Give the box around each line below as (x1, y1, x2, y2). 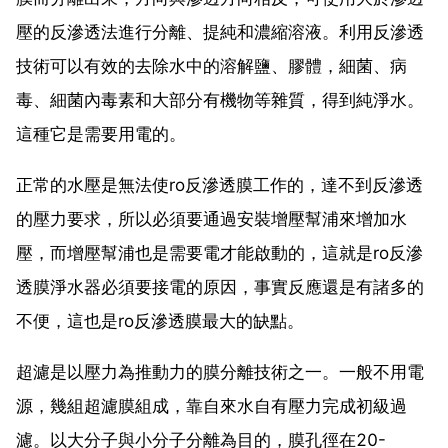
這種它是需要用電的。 (16, 123, 186, 144)
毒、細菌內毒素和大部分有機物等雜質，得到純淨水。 (16, 89, 424, 110)
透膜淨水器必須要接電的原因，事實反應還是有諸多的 (16, 276, 424, 297)
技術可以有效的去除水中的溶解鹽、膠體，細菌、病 (16, 55, 407, 76)
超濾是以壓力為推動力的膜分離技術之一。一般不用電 (16, 361, 424, 382)
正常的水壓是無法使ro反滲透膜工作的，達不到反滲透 (16, 174, 423, 195)
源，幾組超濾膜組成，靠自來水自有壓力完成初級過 (16, 395, 407, 416)
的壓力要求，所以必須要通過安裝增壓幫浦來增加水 (16, 208, 407, 229)
